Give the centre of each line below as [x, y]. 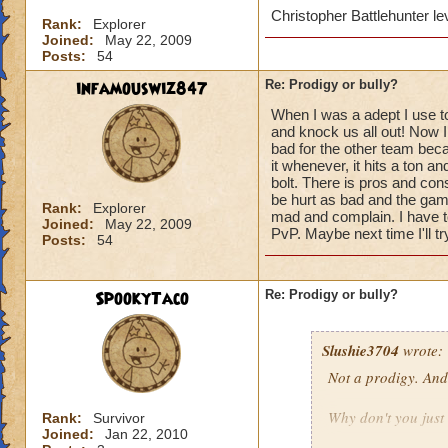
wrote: [421, 350]
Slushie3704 [360, 350]
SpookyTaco [142, 299]
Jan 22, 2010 [146, 434]
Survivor [119, 418]
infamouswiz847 [142, 89]
